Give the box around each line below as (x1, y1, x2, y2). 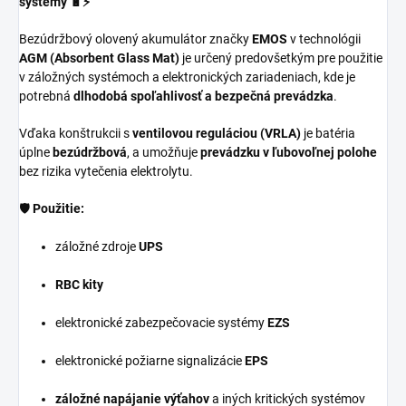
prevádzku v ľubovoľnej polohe (200, 144, 377, 159)
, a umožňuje (127, 144, 200, 159)
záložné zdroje (55, 238, 139, 254)
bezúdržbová (53, 144, 127, 159)
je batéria (301, 125, 355, 140)
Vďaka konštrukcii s (19, 125, 132, 140)
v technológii (287, 31, 361, 46)
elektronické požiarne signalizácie (55, 353, 245, 368)
